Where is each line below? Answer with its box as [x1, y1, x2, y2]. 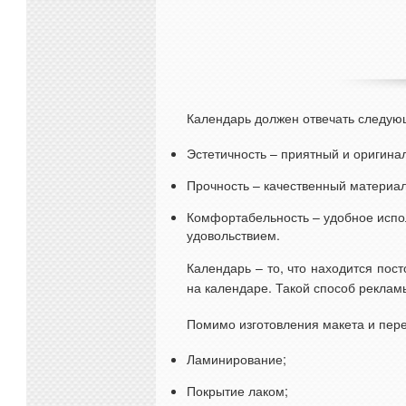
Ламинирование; [187, 350, 286, 368]
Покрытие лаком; [187, 382, 288, 400]
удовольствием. [187, 226, 280, 244]
